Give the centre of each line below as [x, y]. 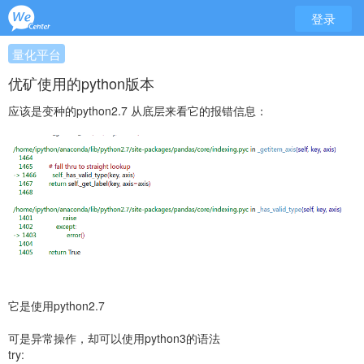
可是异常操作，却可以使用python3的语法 [114, 338]
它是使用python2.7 [56, 306]
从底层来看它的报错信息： [197, 110]
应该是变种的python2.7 [68, 110]
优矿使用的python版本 [81, 83]
